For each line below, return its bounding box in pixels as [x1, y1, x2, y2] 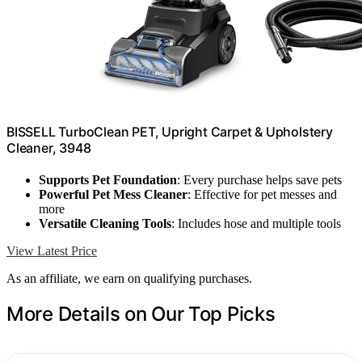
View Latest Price [6, 243, 97, 258]
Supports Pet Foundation [39, 172, 177, 187]
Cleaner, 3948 [6, 139, 91, 156]
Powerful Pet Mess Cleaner [39, 187, 187, 201]
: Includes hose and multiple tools [171, 216, 341, 230]
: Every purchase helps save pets [177, 172, 342, 187]
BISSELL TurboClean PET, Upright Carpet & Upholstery [6, 123, 333, 140]
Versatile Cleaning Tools [39, 216, 171, 230]
